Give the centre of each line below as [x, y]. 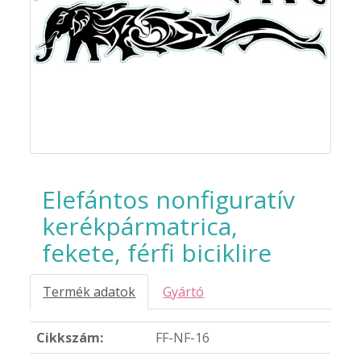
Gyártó [184, 292]
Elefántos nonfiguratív [169, 200]
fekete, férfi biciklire [157, 253]
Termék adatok [89, 292]
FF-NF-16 [183, 338]
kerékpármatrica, [140, 226]
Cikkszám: [70, 338]
